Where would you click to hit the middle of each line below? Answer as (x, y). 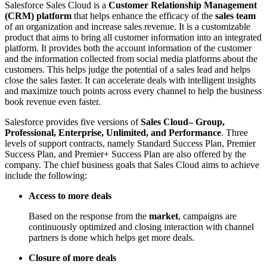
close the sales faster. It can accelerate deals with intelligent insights (130, 80)
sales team (234, 15)
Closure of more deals (72, 257)
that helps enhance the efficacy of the (142, 15)
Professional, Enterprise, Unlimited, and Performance (113, 132)
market (164, 216)
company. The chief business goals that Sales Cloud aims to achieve (132, 164)
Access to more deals (70, 195)
